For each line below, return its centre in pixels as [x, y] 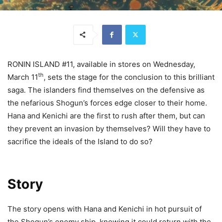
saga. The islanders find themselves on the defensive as [106, 90]
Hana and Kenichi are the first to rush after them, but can [106, 115]
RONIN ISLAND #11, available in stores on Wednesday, [101, 64]
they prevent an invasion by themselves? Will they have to [109, 128]
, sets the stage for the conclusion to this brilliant [129, 77]
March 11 [23, 77]
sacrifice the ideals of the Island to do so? [80, 141]
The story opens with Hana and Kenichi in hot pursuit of [105, 209]
